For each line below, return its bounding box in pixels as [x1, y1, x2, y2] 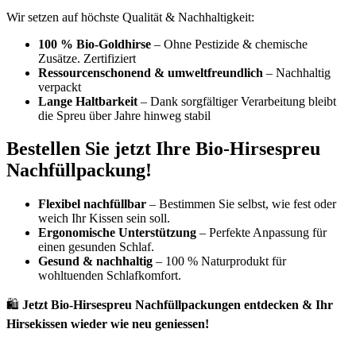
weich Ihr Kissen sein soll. [38, 211, 170, 226]
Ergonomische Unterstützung [38, 226, 196, 240]
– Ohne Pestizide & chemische [151, 37, 308, 51]
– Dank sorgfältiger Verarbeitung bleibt [137, 94, 336, 108]
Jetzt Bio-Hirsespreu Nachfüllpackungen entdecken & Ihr [22, 298, 333, 312]
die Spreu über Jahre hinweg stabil [38, 108, 211, 122]
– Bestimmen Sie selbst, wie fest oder [146, 197, 336, 211]
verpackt [38, 79, 81, 94]
